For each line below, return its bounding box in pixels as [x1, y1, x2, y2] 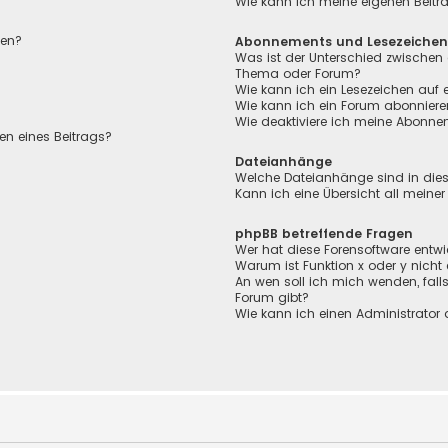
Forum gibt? [235, 289, 310, 307]
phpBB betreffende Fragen [235, 225, 414, 243]
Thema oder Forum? [235, 64, 362, 82]
